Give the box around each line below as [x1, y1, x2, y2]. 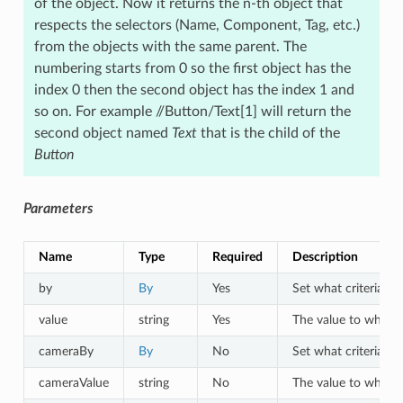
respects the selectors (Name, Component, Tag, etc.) [33, 18, 360, 33]
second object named [33, 126, 172, 141]
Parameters [22, 201, 93, 217]
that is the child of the [196, 126, 340, 141]
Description [291, 250, 358, 264]
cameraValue [38, 376, 109, 390]
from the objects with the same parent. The [33, 40, 307, 55]
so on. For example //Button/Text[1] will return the [33, 104, 351, 120]
